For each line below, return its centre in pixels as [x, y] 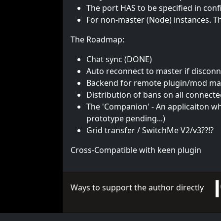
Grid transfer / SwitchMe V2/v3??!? [150, 130]
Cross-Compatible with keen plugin [136, 150]
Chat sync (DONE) [119, 59]
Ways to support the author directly [143, 188]
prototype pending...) [126, 118]
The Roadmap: [97, 39]
